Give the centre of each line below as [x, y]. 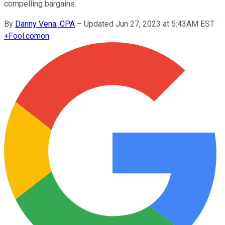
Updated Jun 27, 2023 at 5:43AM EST [149, 24]
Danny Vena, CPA [45, 24]
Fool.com [25, 36]
